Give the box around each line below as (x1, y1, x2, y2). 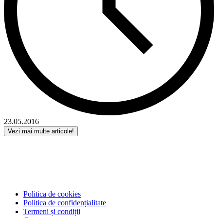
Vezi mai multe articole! (8, 127, 74, 135)
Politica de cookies (23, 190, 81, 199)
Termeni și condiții (23, 207, 80, 216)
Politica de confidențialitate (23, 199, 106, 207)
